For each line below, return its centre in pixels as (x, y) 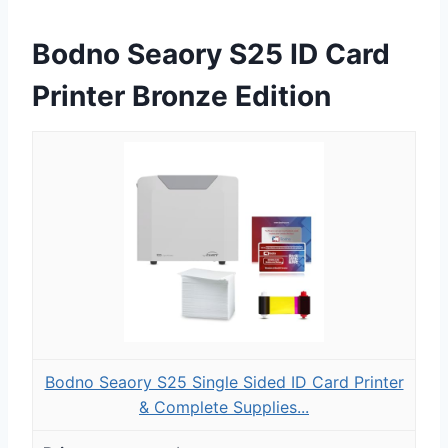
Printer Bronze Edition (181, 95)
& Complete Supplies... (224, 406)
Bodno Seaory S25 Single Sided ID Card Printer (224, 381)
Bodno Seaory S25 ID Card (211, 53)
